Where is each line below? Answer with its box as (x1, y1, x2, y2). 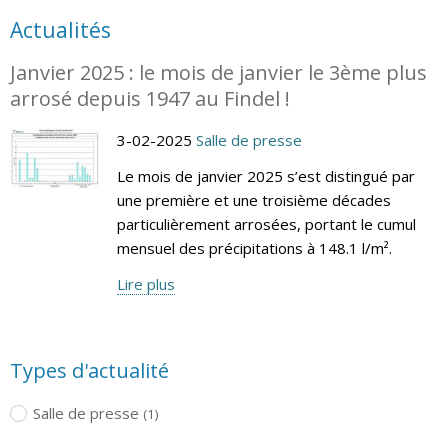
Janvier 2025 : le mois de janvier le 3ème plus (10, 58, 427, 86)
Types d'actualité (10, 356, 169, 384)
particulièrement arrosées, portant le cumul (116, 213, 416, 234)
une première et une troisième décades (116, 189, 391, 210)
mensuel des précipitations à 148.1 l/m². (116, 237, 392, 258)
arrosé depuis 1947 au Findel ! (10, 84, 290, 112)
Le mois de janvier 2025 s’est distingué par (116, 165, 415, 186)
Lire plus (116, 273, 175, 294)
